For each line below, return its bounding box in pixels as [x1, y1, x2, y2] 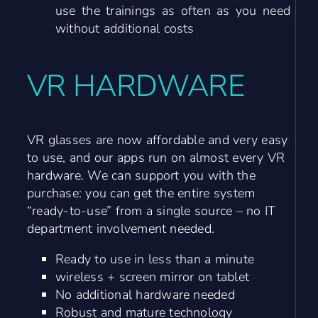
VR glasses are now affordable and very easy [26, 131, 288, 148]
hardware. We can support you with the [26, 166, 256, 184]
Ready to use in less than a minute [55, 250, 255, 268]
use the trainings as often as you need [55, 1, 291, 19]
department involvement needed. [26, 219, 215, 237]
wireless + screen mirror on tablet [55, 268, 250, 285]
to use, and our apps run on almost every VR [26, 148, 285, 166]
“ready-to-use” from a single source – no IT [26, 202, 276, 219]
